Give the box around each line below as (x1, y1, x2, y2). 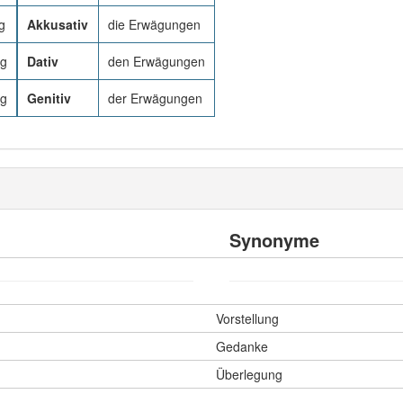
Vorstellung (216, 309, 279, 327)
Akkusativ (27, 15, 88, 33)
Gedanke (216, 337, 268, 355)
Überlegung (216, 365, 282, 383)
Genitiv (27, 89, 71, 107)
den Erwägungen (108, 52, 205, 70)
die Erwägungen (108, 15, 201, 33)
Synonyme (229, 227, 319, 253)
